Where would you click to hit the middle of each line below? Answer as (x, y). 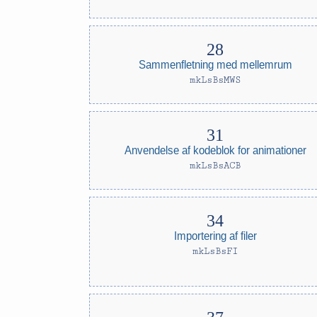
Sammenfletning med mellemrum (215, 65)
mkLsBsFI (215, 251)
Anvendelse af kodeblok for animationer (215, 150)
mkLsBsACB (215, 166)
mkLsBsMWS (215, 80)
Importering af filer (215, 236)
